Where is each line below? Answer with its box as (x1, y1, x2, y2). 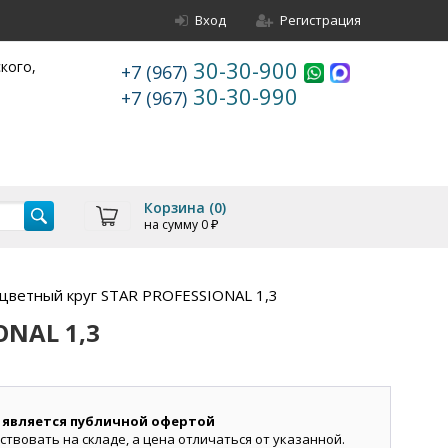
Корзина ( (143, 198, 214, 217)
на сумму (143, 216, 201, 233)
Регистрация (280, 11, 361, 29)
